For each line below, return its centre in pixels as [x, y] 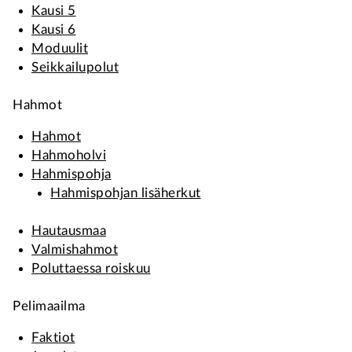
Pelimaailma [49, 306]
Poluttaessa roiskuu [91, 268]
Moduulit [60, 48]
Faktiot [53, 337]
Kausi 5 [54, 11]
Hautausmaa [69, 231]
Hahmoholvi [69, 155]
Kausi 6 [54, 29]
